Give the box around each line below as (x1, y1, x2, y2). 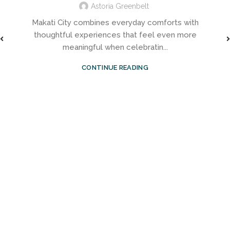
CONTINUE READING (82, 63, 148, 71)
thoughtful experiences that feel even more (33, 30, 197, 40)
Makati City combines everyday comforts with (31, 17, 199, 27)
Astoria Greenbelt (90, 2, 149, 10)
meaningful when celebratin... (62, 42, 168, 52)
